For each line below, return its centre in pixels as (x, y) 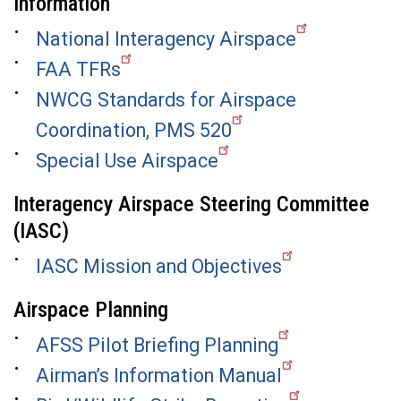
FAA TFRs (78, 69)
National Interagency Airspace (166, 38)
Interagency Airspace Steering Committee (192, 204)
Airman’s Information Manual (159, 375)
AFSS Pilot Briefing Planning (157, 345)
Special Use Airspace (127, 160)
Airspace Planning (91, 309)
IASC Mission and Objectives (159, 266)
